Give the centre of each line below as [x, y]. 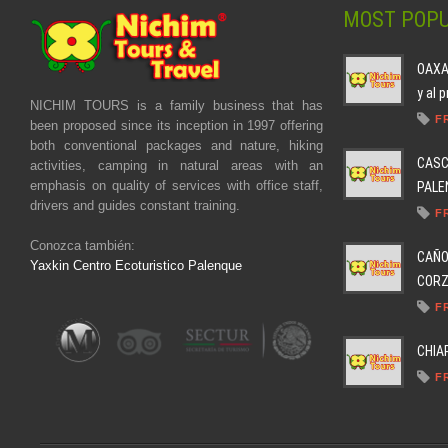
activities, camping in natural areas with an [177, 165]
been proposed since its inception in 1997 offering [177, 125]
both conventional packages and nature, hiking [177, 145]
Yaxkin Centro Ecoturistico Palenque [136, 265]
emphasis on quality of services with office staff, [177, 185]
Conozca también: [82, 245]
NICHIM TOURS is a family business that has [177, 105]
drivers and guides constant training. [135, 205]
